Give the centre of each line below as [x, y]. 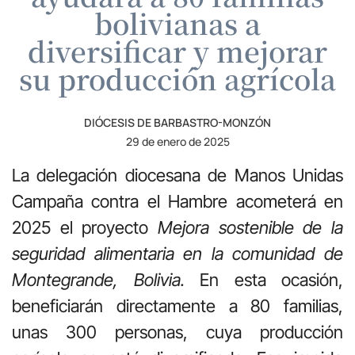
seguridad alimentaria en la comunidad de [177, 253]
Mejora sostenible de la [250, 227]
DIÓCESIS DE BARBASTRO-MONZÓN [177, 122]
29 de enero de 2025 [177, 141]
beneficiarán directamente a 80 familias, [177, 305]
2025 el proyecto [85, 227]
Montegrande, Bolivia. [106, 279]
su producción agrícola [177, 78]
